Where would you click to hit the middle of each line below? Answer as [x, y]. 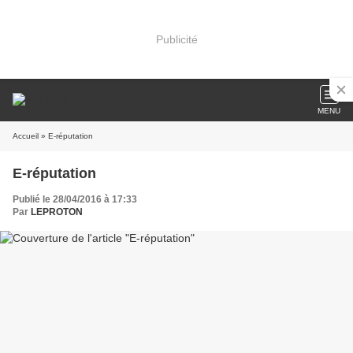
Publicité [176, 39]
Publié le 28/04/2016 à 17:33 [75, 199]
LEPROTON [57, 212]
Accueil [26, 136]
